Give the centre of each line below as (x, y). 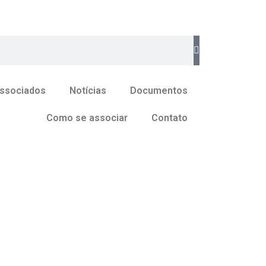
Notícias (88, 91)
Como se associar (87, 118)
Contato (170, 118)
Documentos (159, 91)
